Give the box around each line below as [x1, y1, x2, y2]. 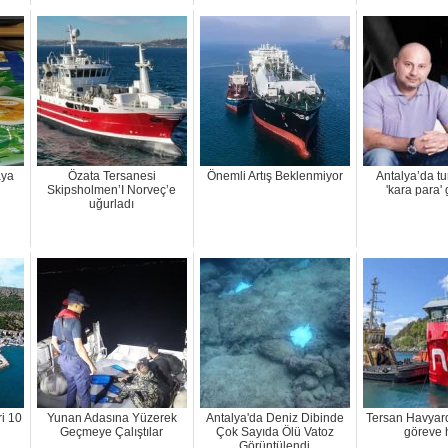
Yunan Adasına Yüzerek [46, 411, 177, 426]
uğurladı [89, 197, 134, 212]
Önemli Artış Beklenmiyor [206, 169, 343, 184]
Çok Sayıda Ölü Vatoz [215, 425, 334, 440]
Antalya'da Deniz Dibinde [205, 411, 344, 426]
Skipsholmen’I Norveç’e [47, 183, 176, 198]
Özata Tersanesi [67, 169, 156, 184]
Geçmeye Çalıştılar [60, 425, 163, 440]
